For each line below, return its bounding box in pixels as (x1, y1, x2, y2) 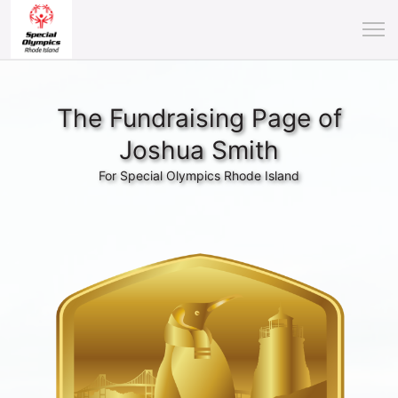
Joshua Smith (119, 135, 279, 165)
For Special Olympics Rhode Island (99, 168, 299, 183)
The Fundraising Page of (56, 103, 342, 133)
